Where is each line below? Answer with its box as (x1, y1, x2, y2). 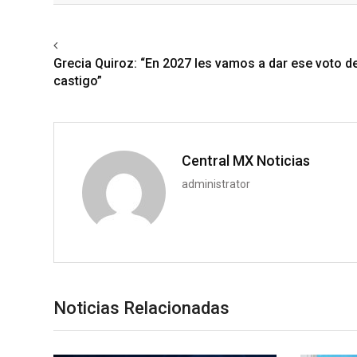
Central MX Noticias (182, 151, 310, 169)
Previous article (61, 37, 141, 53)
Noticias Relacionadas (53, 297, 229, 318)
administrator (182, 177, 250, 190)
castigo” (53, 73, 102, 88)
